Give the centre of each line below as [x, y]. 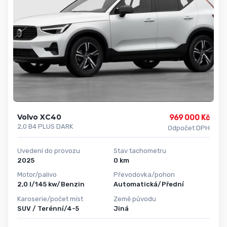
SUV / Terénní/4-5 [48, 208]
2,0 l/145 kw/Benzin [51, 184]
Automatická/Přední [149, 184]
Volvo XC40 [39, 117]
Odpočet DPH [188, 128]
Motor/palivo [37, 175]
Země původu [135, 199]
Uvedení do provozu [49, 150]
